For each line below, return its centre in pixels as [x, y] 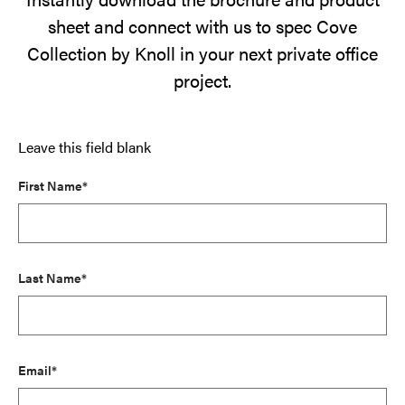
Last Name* [52, 277]
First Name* [53, 185]
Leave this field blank [85, 146]
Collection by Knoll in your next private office [202, 52]
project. [202, 80]
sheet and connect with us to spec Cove [202, 25]
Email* [38, 369]
